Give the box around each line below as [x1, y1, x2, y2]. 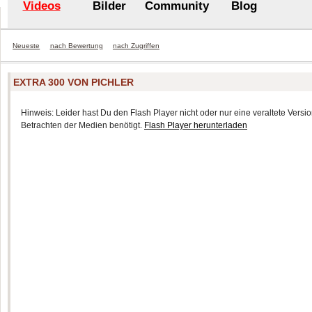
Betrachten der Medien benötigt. [21, 120, 144, 130]
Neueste [13, 42, 40, 49]
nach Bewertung [49, 42, 103, 49]
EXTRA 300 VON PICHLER [13, 77, 134, 88]
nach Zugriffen [112, 42, 159, 49]
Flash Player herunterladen [144, 120, 247, 130]
